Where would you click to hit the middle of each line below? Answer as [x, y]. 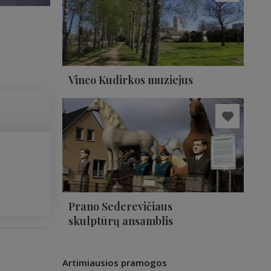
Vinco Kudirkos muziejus [131, 80]
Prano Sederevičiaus [120, 206]
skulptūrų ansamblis [121, 221]
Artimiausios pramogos [115, 263]
